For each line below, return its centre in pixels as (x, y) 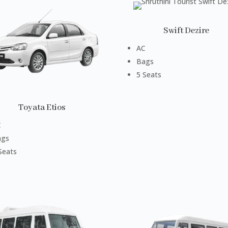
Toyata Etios (42, 108)
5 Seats (149, 74)
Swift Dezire (186, 31)
